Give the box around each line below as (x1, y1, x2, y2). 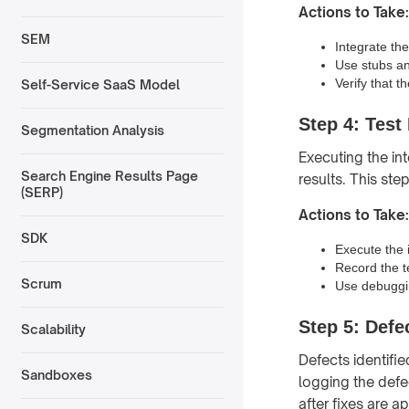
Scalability (20, 321, 86, 338)
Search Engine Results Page (20, 168, 198, 184)
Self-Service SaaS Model (20, 77, 180, 93)
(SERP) (20, 184, 63, 201)
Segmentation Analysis (20, 122, 164, 139)
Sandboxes (20, 367, 92, 383)
